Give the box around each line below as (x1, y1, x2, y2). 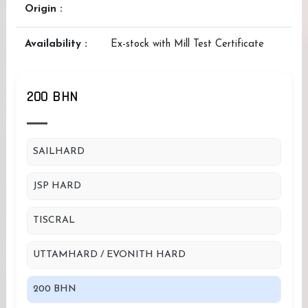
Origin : (25, 4, 63, 14)
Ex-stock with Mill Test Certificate (111, 39, 264, 49)
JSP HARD (33, 181, 81, 191)
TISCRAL (33, 215, 75, 225)
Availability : (25, 39, 87, 49)
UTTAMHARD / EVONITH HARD (33, 250, 186, 260)
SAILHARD (33, 146, 85, 157)
